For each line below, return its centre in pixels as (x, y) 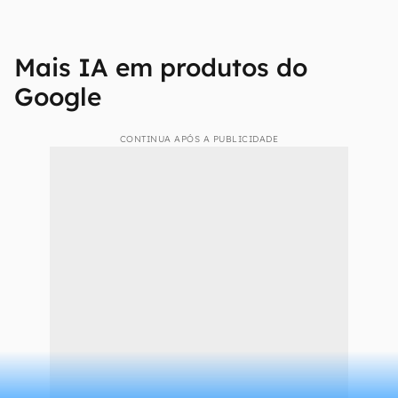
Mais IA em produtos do (161, 67)
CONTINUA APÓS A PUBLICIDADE (199, 139)
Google (58, 96)
